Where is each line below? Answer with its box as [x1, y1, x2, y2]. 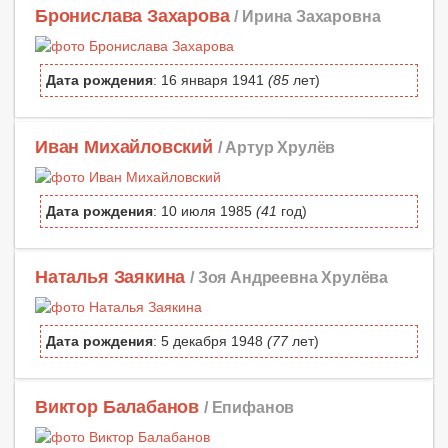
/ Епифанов [203, 397, 295, 416]
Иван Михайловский [35, 136, 213, 157]
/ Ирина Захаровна [234, 7, 381, 26]
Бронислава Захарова [35, 6, 230, 27]
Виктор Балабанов [35, 396, 200, 417]
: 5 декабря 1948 [153, 332, 267, 349]
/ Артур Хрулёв [217, 137, 336, 156]
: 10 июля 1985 [153, 202, 256, 219]
